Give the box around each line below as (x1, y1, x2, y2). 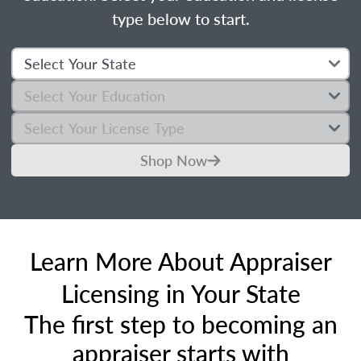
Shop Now (140, 150, 207, 170)
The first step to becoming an (23, 307, 338, 341)
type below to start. (111, 7, 250, 30)
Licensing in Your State (60, 276, 301, 310)
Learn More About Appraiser (29, 244, 332, 278)
